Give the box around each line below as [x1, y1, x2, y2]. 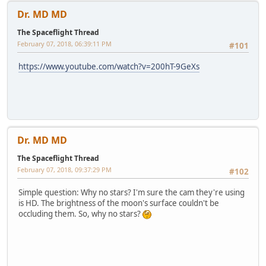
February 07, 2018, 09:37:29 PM [17, 165, 112, 175]
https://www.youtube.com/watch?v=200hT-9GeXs [18, 61, 199, 72]
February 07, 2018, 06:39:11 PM [17, 39, 112, 49]
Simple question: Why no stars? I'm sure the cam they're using [18, 186, 245, 198]
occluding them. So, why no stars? [18, 208, 142, 219]
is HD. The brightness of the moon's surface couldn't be [18, 197, 219, 208]
